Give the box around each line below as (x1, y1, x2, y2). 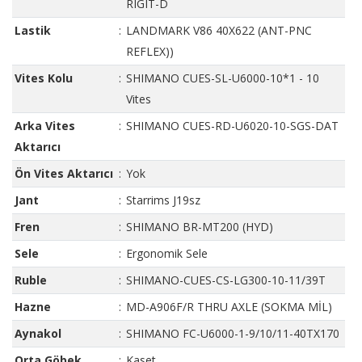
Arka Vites (15, 118, 75, 134)
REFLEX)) (126, 44, 174, 60)
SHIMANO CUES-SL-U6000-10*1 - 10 (126, 70, 319, 86)
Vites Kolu (15, 70, 73, 86)
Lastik (15, 23, 51, 39)
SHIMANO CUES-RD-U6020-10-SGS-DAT (126, 118, 339, 134)
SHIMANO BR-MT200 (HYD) (126, 219, 273, 235)
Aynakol (15, 326, 61, 342)
